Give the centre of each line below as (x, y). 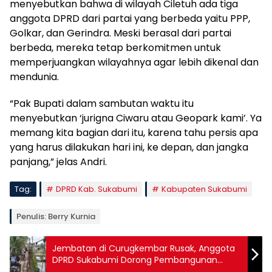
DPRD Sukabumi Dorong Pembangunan (135, 260)
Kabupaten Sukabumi (204, 189)
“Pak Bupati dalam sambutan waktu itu (102, 103)
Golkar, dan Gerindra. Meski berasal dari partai (121, 33)
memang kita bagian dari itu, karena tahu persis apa (134, 132)
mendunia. (34, 76)
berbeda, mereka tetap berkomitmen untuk (115, 47)
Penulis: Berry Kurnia (56, 216)
